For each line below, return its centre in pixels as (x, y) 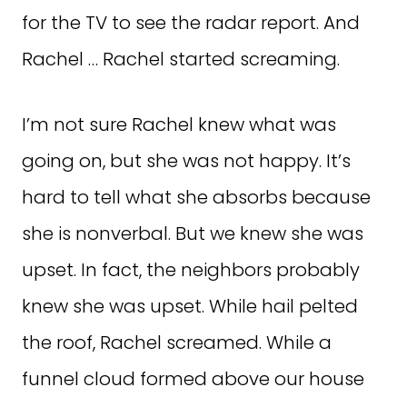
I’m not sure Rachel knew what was (179, 124)
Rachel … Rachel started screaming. (181, 59)
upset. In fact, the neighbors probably (191, 270)
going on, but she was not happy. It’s (186, 161)
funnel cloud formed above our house (193, 379)
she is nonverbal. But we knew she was (193, 233)
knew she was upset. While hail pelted (190, 306)
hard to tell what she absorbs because (196, 197)
